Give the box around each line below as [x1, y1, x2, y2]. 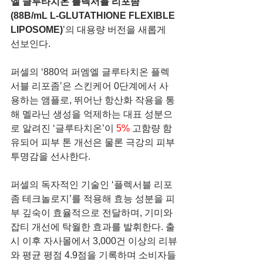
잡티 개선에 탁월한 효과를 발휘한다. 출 [11, 221, 175, 232]
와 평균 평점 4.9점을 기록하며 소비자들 [11, 249, 176, 260]
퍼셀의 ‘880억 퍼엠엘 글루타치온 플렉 [11, 66, 170, 77]
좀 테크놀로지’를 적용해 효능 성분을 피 [11, 193, 175, 204]
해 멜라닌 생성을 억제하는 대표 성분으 [11, 109, 173, 119]
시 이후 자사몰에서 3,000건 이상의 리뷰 [11, 235, 177, 246]
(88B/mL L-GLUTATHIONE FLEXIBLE [11, 10, 177, 21]
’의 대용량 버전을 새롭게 [63, 24, 168, 35]
